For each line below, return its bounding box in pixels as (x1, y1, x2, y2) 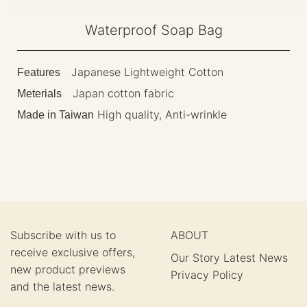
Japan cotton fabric (62, 86, 174, 101)
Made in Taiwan (17, 109, 94, 121)
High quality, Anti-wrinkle (94, 108, 227, 122)
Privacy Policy (171, 267, 243, 282)
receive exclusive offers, (10, 245, 135, 259)
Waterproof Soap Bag (84, 21, 223, 38)
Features (17, 66, 60, 79)
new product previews (10, 262, 125, 276)
